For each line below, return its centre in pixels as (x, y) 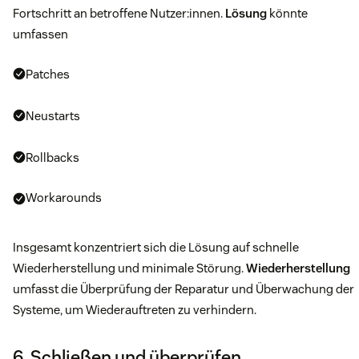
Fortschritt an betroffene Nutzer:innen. (119, 14)
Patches (48, 75)
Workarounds (64, 198)
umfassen (40, 34)
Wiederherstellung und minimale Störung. (129, 268)
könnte (287, 14)
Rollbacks (52, 158)
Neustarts (53, 116)
